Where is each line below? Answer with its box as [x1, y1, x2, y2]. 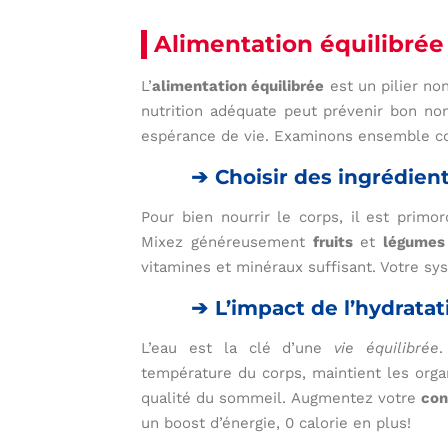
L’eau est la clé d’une [141, 339, 335, 358]
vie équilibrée [334, 339, 439, 358]
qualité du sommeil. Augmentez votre [141, 389, 421, 408]
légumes [383, 233, 446, 252]
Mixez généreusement [141, 233, 313, 252]
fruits [312, 233, 353, 252]
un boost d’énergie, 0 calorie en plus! [141, 414, 412, 433]
